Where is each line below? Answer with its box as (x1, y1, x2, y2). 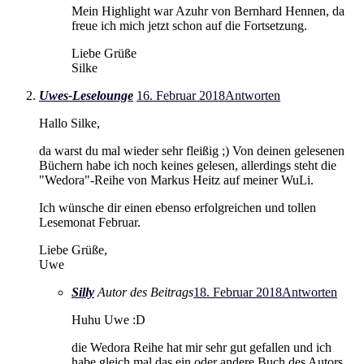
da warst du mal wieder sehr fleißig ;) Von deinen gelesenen (39, 144, 344, 158)
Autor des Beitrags (97, 285, 193, 300)
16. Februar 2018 (136, 89, 225, 103)
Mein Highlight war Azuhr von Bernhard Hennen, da (71, 4, 344, 19)
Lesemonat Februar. (39, 215, 141, 230)
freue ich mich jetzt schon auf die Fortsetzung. (71, 19, 307, 33)
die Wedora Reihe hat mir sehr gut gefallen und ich (71, 340, 331, 355)
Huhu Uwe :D (71, 313, 145, 327)
